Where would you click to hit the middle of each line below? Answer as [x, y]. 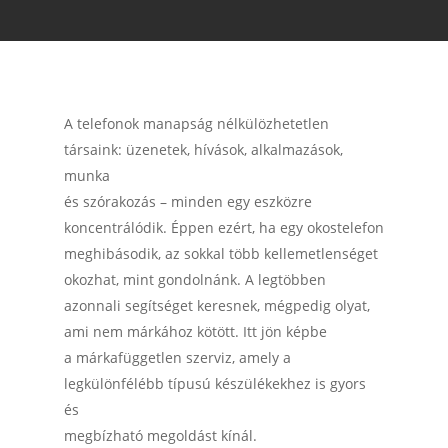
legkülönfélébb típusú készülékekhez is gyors [215, 383]
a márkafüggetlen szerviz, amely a [177, 357]
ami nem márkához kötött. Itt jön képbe [195, 331]
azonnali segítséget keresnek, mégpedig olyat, [217, 305]
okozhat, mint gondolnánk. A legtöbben [195, 279]
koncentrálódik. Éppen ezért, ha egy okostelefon [224, 227]
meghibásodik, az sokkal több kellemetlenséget [221, 253]
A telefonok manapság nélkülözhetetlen [196, 123]
